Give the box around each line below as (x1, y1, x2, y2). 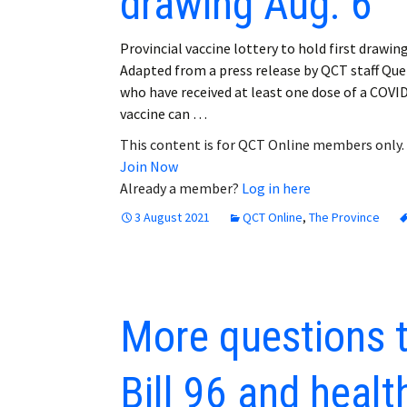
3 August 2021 (134, 208, 210, 225)
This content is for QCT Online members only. (120, 134, 404, 154)
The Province (309, 208, 380, 225)
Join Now (120, 156, 178, 175)
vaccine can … (120, 104, 207, 123)
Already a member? (120, 178, 242, 197)
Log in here (242, 178, 311, 197)
